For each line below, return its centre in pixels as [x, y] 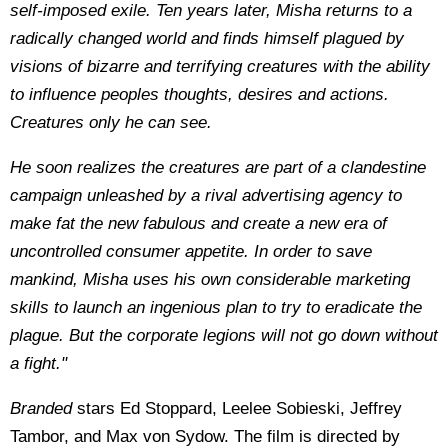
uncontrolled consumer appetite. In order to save [191, 251]
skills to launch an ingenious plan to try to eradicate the [216, 307]
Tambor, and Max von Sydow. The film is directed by [205, 436]
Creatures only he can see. [111, 122]
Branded [41, 408]
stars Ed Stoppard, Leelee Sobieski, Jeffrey [237, 408]
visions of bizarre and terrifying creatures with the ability [220, 66]
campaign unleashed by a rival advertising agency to [206, 195]
